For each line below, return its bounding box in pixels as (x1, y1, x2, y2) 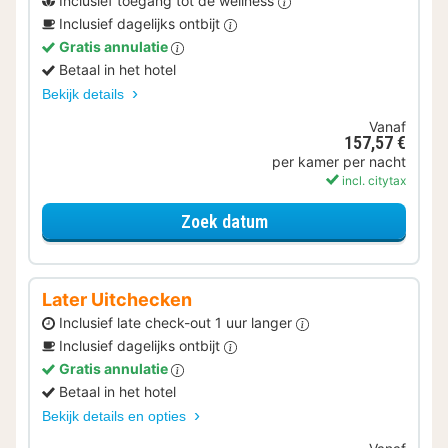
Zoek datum (180, 210, 268, 232)
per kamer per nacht (272, 153, 406, 171)
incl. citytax (339, 173, 406, 189)
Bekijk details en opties (42, 408, 190, 425)
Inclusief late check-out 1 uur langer (59, 314, 296, 332)
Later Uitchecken (42, 289, 192, 311)
